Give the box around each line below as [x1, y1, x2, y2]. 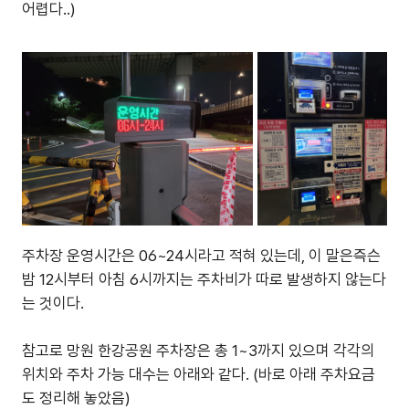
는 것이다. [22, 294, 84, 312]
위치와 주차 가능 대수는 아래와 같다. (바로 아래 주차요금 [22, 365, 375, 383]
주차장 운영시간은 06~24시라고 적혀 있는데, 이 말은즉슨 [22, 246, 381, 265]
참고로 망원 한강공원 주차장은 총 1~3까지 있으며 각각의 [22, 341, 374, 360]
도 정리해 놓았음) [22, 389, 131, 407]
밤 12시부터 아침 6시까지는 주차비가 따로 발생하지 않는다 [22, 270, 386, 288]
